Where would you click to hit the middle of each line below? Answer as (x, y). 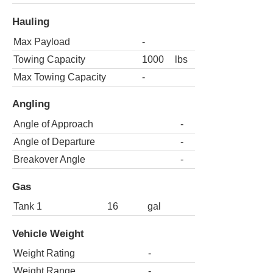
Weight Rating (44, 253)
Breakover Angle (49, 159)
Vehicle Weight (48, 233)
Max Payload (42, 41)
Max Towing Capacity (60, 77)
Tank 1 (28, 207)
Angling (31, 104)
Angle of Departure (54, 141)
